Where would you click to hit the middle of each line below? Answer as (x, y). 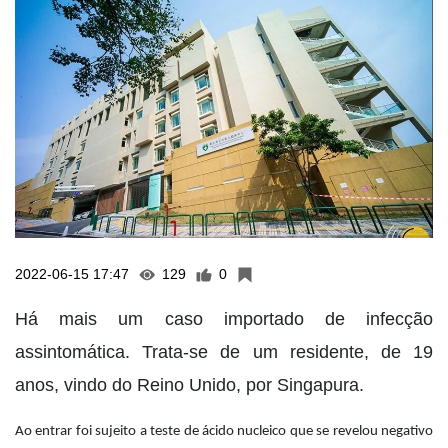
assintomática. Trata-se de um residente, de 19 (224, 352)
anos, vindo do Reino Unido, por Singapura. (189, 385)
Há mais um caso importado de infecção (224, 319)
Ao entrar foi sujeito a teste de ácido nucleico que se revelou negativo (224, 432)
